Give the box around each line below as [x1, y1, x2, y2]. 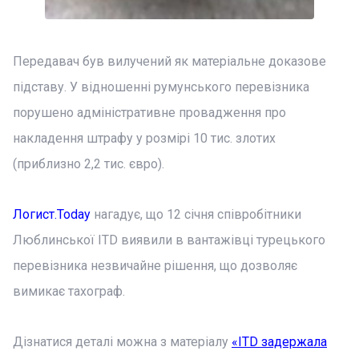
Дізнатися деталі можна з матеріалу [13, 334, 232, 349]
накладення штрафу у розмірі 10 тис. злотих [13, 131, 276, 146]
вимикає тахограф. [13, 284, 125, 299]
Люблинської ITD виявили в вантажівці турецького [13, 232, 325, 248]
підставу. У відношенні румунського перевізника [13, 79, 309, 95]
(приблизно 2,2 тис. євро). [13, 156, 164, 171]
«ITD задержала [232, 334, 327, 349]
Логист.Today [13, 207, 91, 222]
